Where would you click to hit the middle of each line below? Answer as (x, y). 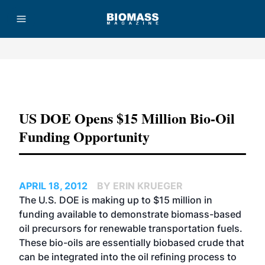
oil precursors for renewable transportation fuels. (131, 228)
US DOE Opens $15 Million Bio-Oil (127, 118)
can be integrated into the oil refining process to (128, 257)
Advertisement (132, 82)
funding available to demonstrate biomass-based (130, 214)
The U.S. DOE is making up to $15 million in (116, 200)
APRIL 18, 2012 (53, 186)
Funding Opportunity (84, 136)
